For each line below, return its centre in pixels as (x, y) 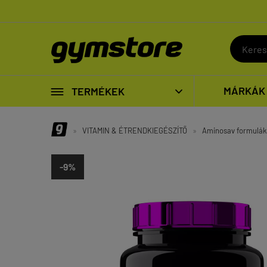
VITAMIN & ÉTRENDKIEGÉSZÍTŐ (134, 131)
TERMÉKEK (98, 91)
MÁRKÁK (244, 91)
